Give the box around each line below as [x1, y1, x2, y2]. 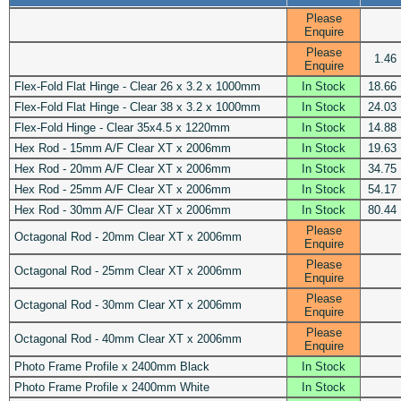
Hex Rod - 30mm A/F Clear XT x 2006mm [13, 202, 231, 217]
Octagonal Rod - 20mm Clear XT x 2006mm [13, 229, 242, 243]
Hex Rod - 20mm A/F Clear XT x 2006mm [13, 161, 231, 175]
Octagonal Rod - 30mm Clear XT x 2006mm [13, 297, 242, 311]
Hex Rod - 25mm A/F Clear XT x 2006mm [13, 182, 231, 196]
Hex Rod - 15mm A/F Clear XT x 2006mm [13, 141, 231, 155]
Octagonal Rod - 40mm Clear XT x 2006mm [13, 331, 242, 346]
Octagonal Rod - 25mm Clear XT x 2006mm [13, 263, 242, 277]
